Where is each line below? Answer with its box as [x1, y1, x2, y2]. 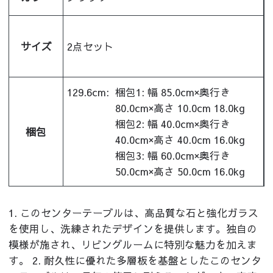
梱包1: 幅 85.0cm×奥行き [115, 85, 231, 100]
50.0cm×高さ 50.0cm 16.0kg [115, 164, 246, 179]
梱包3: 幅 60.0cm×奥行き [115, 148, 231, 163]
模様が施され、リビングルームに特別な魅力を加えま [9, 237, 258, 252]
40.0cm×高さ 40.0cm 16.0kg [115, 132, 246, 147]
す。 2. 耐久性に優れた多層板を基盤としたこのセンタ [9, 253, 262, 268]
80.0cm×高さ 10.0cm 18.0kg [115, 101, 246, 116]
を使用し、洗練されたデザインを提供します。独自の [9, 221, 258, 236]
